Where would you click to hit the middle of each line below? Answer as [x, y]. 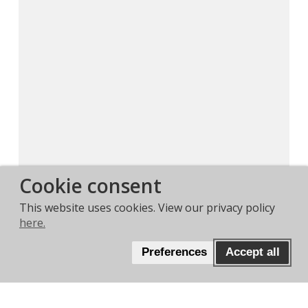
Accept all [252, 252]
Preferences [174, 252]
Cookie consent [90, 186]
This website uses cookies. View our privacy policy [147, 208]
